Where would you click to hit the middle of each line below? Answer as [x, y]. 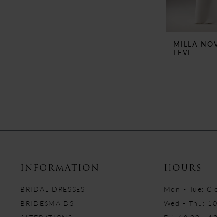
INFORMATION [60, 168]
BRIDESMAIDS [47, 203]
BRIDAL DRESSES [53, 189]
